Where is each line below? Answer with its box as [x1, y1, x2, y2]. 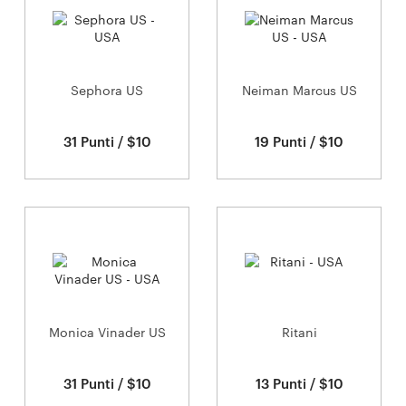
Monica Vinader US [48, 324, 166, 340]
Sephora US [71, 82, 143, 98]
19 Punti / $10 [255, 133, 343, 150]
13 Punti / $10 [255, 375, 343, 391]
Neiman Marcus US [241, 82, 357, 98]
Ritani [281, 324, 317, 340]
